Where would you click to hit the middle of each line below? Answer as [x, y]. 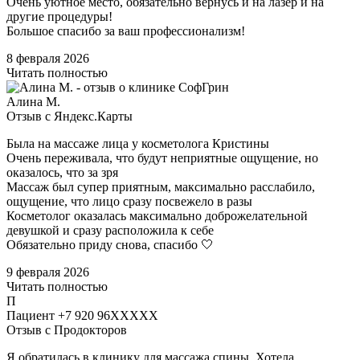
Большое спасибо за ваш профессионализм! [126, 31]
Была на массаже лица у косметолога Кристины [138, 144]
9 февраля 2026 [48, 272]
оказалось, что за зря [62, 173]
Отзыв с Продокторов [67, 330]
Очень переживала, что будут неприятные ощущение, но [162, 158]
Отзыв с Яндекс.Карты [70, 117]
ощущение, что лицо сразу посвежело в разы [129, 202]
